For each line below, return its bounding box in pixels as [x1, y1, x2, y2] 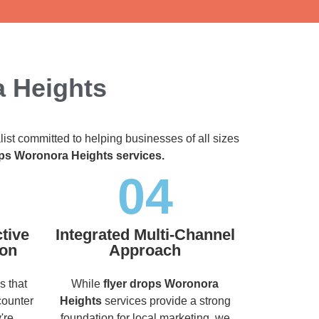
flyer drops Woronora [103, 277, 219, 290]
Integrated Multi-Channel [55, 225, 235, 244]
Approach [109, 241, 181, 259]
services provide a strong [101, 294, 231, 307]
